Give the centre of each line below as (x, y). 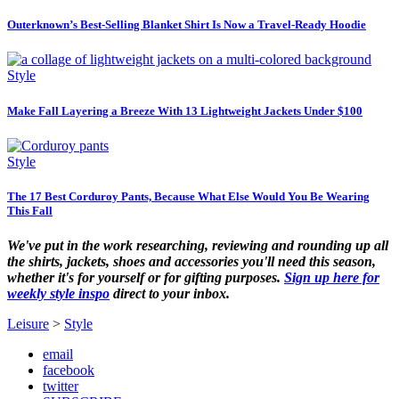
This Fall (30, 210)
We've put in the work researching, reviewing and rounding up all (198, 246)
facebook (69, 370)
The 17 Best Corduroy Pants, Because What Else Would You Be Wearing (188, 196)
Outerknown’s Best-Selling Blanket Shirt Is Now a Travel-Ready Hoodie (187, 25)
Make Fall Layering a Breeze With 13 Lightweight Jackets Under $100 (185, 110)
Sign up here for (332, 278)
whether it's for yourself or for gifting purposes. (146, 278)
